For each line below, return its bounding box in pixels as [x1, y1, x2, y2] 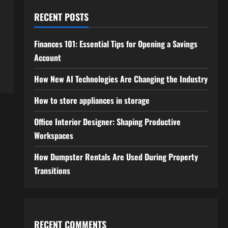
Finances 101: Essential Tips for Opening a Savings [34, 38, 197, 50]
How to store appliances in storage [34, 94, 150, 107]
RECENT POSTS [34, 10, 89, 24]
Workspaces [34, 129, 73, 142]
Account [34, 51, 61, 64]
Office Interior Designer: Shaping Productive [34, 116, 181, 128]
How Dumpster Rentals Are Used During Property [34, 151, 198, 163]
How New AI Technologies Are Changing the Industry [34, 73, 208, 85]
